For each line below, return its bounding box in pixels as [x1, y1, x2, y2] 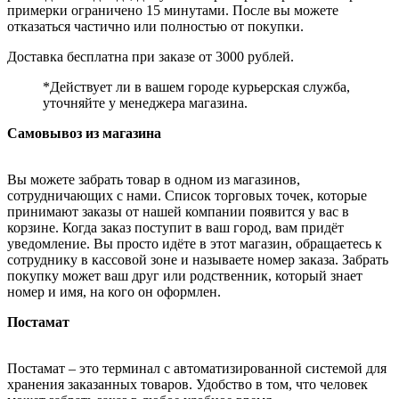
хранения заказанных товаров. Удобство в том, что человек [7, 376, 368, 392]
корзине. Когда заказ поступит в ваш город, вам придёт [7, 219, 344, 235]
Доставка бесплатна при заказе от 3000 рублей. [7, 48, 294, 64]
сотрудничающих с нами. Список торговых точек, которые [7, 187, 367, 203]
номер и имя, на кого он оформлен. [7, 283, 221, 299]
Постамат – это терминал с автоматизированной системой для [7, 360, 387, 376]
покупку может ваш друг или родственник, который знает [7, 267, 362, 283]
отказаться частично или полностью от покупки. [7, 18, 304, 34]
